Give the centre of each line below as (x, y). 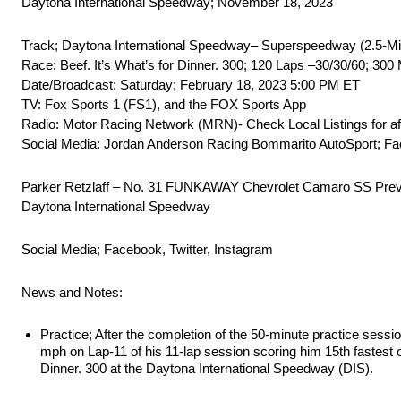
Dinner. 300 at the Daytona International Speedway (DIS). (207, 369)
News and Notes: (72, 293)
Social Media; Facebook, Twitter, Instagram (147, 250)
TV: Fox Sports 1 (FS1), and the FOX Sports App (164, 105)
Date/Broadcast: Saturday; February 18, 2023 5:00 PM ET (191, 85)
